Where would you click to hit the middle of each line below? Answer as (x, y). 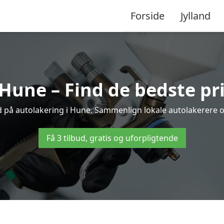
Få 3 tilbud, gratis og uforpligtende (112, 138)
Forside (147, 15)
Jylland (195, 15)
